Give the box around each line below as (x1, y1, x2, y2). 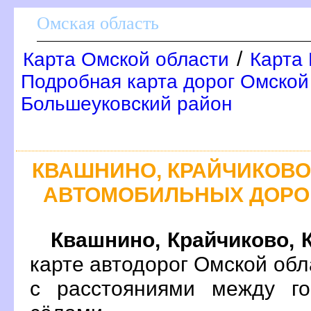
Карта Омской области (23, 49, 229, 70)
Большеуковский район (21, 93, 232, 115)
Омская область (37, 13, 159, 33)
